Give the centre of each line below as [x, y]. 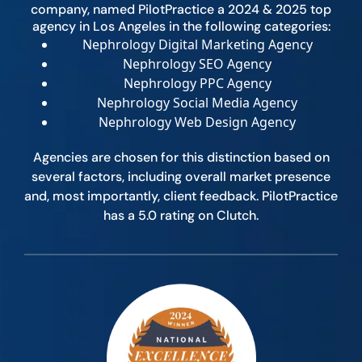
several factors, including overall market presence [181, 177]
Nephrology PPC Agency [197, 84]
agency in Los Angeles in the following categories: [181, 27]
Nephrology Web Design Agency [197, 122]
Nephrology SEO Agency [197, 64]
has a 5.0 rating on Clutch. [181, 216]
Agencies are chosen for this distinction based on [181, 158]
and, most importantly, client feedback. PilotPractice [181, 196]
